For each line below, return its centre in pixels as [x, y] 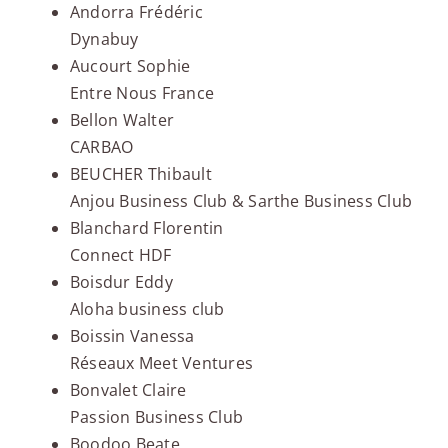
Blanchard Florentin [146, 228]
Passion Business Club [156, 417]
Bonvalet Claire [128, 390]
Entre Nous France [142, 93]
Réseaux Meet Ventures [161, 363]
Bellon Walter [122, 120]
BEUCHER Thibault [140, 174]
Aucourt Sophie [130, 66]
